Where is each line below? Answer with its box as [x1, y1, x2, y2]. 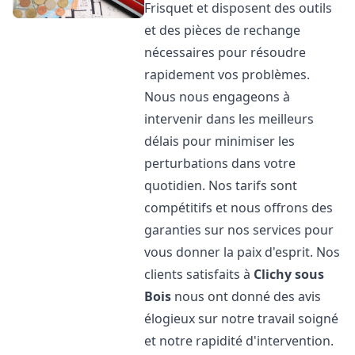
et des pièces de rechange [144, 21, 301, 39]
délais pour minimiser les [144, 132, 296, 150]
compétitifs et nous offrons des [144, 199, 334, 216]
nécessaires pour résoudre [144, 44, 307, 61]
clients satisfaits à [144, 265, 254, 283]
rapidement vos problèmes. [144, 66, 311, 83]
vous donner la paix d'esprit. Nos [144, 243, 341, 261]
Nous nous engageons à [144, 88, 291, 105]
